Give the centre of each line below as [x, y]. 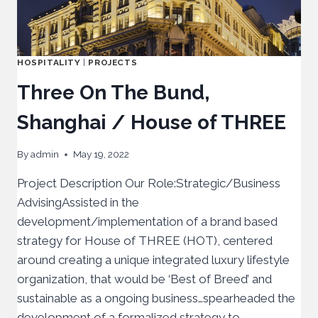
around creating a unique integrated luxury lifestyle [153, 260]
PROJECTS [113, 62]
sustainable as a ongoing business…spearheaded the [156, 298]
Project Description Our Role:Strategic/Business [149, 183]
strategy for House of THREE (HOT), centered [145, 241]
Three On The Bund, [113, 92]
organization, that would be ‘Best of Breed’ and [144, 279]
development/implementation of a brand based [147, 222]
